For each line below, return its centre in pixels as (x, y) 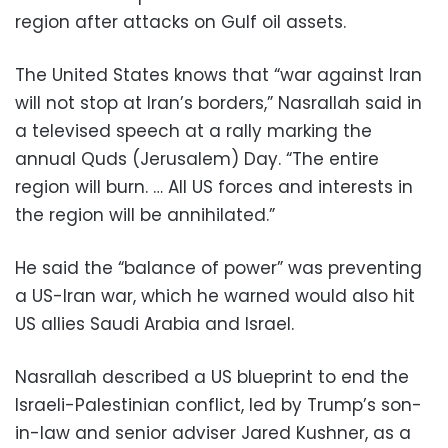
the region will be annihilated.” (145, 215)
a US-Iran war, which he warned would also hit (215, 296)
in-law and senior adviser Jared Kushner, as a (213, 433)
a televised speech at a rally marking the (193, 131)
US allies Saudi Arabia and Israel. (154, 324)
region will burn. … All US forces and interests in (214, 187)
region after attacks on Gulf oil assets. (180, 22)
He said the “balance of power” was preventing (218, 268)
